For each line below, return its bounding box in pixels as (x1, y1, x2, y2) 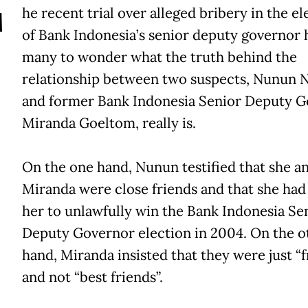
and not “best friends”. (21, 267, 163, 286)
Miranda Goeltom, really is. (21, 113, 196, 132)
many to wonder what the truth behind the (21, 47, 297, 66)
